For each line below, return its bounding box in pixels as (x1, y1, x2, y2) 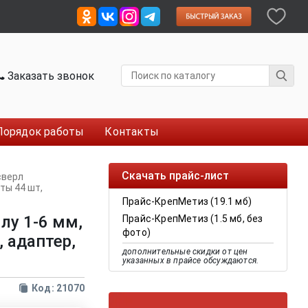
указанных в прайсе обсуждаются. (122, 256, 259, 265)
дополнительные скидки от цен (122, 247, 248, 256)
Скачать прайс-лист (122, 169, 229, 182)
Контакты (104, 125, 159, 138)
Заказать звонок (5, 69, 95, 82)
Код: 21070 (32, 283, 85, 294)
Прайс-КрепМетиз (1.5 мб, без (122, 213, 263, 224)
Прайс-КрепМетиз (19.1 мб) (122, 196, 252, 207)
